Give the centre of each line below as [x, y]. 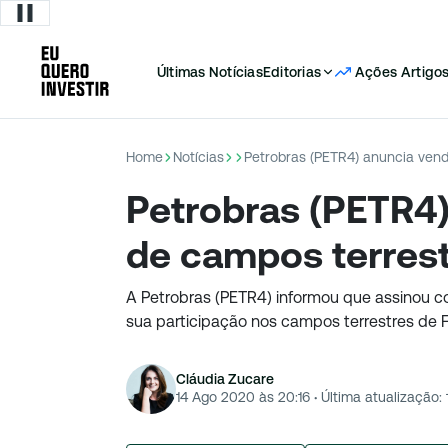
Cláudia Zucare [225, 378]
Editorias [291, 72]
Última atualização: [379, 396]
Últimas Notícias [210, 72]
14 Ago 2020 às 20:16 [243, 396]
